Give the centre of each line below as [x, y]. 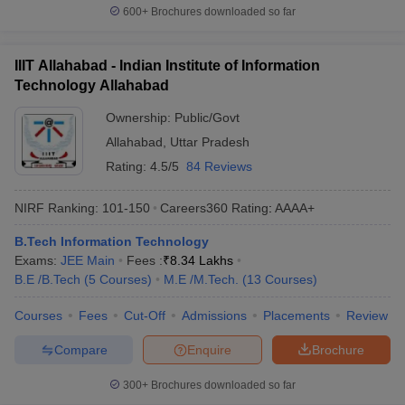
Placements [297, 316]
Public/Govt [207, 118]
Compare [80, 349]
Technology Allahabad [92, 85]
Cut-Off [145, 316]
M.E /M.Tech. [201, 279]
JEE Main [88, 260]
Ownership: [140, 118]
